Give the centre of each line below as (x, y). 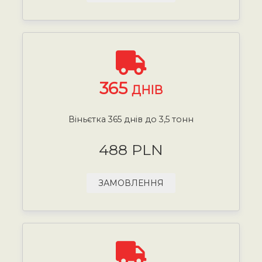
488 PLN (131, 149)
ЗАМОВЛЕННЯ (131, 183)
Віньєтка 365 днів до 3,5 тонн (131, 119)
